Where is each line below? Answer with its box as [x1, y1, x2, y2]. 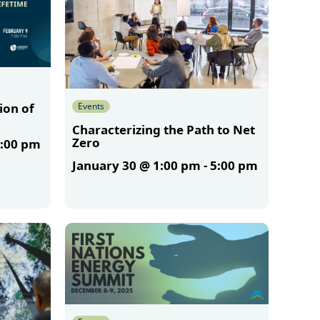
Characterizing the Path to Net [71, 121, 255, 138]
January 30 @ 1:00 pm [71, 156, 201, 174]
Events [77, 99, 104, 112]
